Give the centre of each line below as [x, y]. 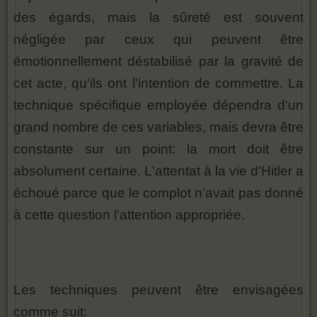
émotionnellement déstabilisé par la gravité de [158, 62]
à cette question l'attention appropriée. [129, 215]
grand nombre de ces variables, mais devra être [158, 127]
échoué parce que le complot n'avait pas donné [158, 193]
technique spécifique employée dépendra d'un [158, 105]
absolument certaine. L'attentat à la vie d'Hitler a [158, 171]
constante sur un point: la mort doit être [158, 149]
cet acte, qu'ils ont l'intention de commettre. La [158, 83]
